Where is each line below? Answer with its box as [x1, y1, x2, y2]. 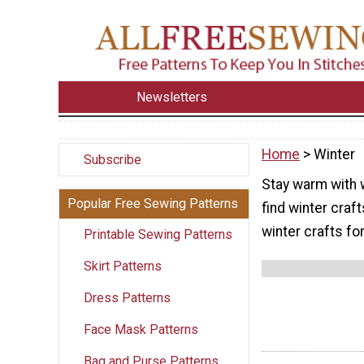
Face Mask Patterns [84, 321, 198, 337]
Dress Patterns [84, 289, 171, 305]
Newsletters [136, 89, 208, 105]
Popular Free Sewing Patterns [67, 195, 238, 211]
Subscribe [84, 151, 141, 167]
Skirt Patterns [84, 258, 162, 274]
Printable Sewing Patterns [84, 226, 232, 242]
